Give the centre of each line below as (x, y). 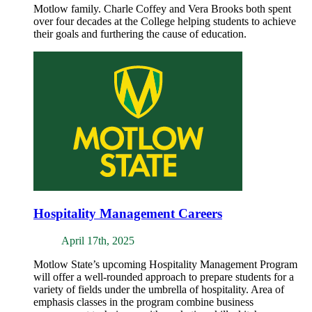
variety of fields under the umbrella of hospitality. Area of (159, 290)
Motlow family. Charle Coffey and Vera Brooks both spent (162, 8)
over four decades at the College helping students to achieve (165, 21)
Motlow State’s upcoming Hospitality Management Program (165, 265)
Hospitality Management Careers (128, 214)
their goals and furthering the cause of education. (140, 33)
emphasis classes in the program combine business (143, 302)
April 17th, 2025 (98, 241)
